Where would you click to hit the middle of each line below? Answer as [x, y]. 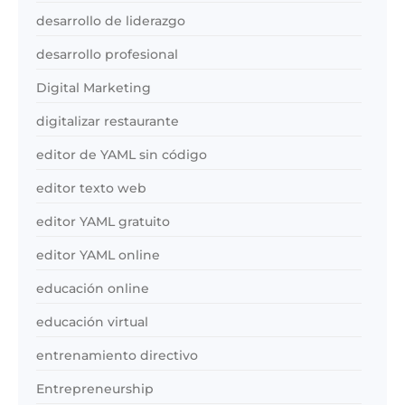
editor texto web [91, 188]
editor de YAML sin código [122, 154]
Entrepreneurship [95, 388]
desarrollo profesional [107, 54]
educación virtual [92, 321]
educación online [93, 288]
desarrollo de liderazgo [111, 20]
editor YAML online [98, 254]
